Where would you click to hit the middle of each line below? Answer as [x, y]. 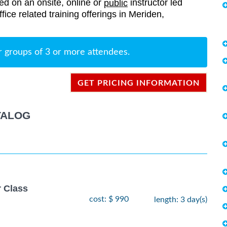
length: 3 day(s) [181, 199]
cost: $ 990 [109, 199]
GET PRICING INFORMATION [139, 83]
